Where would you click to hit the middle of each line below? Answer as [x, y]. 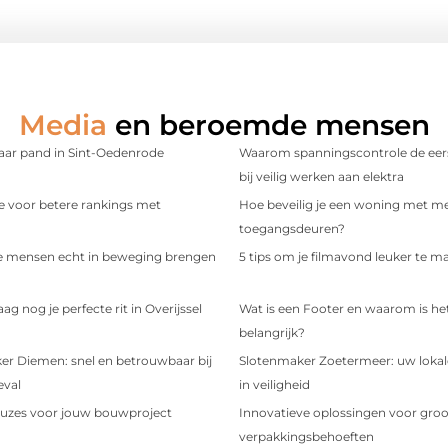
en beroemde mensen [272, 124]
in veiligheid [274, 384]
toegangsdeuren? [292, 228]
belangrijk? [272, 332]
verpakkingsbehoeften [306, 436]
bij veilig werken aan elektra [321, 176]
